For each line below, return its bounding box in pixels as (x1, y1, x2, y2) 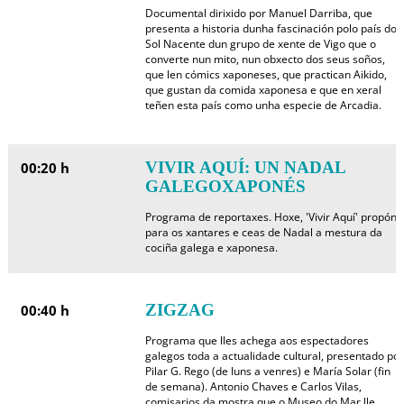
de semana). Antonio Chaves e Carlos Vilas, (144, 379, 362, 394)
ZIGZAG (144, 300, 215, 319)
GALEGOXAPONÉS (144, 177, 306, 196)
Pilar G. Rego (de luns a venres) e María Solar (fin (144, 363, 390, 379)
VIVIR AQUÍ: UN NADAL (144, 158, 345, 177)
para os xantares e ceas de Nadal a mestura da (144, 225, 382, 240)
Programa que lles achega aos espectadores (144, 333, 369, 348)
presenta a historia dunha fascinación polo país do (144, 21, 397, 36)
